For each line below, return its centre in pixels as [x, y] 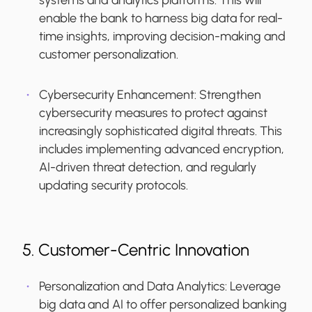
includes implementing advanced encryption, [162, 149]
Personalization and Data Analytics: [134, 287]
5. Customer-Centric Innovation [136, 250]
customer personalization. [109, 55]
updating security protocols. [114, 186]
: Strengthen [228, 95]
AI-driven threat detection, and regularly [148, 167]
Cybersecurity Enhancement [117, 95]
